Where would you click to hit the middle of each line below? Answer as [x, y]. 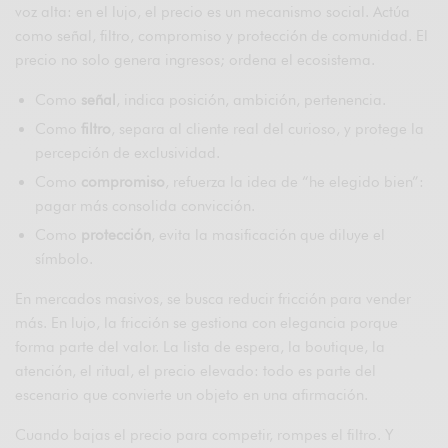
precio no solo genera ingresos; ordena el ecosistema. [195, 59]
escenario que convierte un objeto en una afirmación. [192, 394]
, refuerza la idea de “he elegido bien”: [294, 181]
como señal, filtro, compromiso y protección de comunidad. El [222, 35]
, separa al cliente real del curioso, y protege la [267, 128]
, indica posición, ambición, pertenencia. [251, 99]
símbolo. [64, 258]
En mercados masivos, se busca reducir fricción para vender [213, 298]
